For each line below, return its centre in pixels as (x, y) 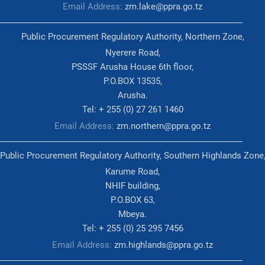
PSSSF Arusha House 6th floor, (132, 67)
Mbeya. (132, 214)
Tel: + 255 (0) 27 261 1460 (132, 110)
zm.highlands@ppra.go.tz (164, 245)
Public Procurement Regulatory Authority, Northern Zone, (132, 36)
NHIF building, (132, 186)
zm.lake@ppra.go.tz (164, 7)
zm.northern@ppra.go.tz (164, 126)
